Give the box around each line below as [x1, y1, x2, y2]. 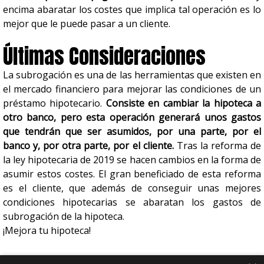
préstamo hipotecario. [3, 97, 106, 110]
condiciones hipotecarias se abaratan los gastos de [3, 196, 261, 209]
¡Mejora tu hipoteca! [3, 224, 91, 237]
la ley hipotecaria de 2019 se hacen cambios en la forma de [3, 153, 261, 166]
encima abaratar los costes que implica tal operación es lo [3, 3, 261, 16]
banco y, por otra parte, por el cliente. [3, 139, 174, 152]
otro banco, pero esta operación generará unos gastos [3, 111, 261, 124]
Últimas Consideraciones [3, 41, 206, 71]
